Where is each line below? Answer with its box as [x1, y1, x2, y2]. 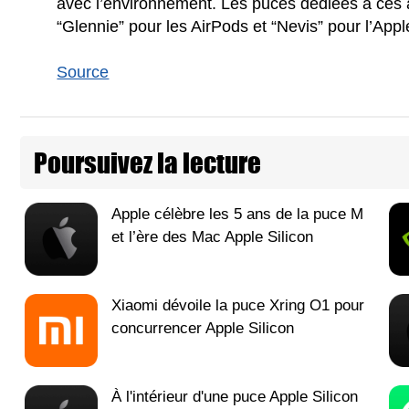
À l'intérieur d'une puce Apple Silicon [111, 387, 358, 405]
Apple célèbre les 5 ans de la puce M [111, 204, 363, 223]
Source [57, 62, 110, 81]
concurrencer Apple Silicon [111, 319, 294, 337]
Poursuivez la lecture [34, 142, 261, 183]
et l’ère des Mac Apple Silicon [111, 227, 313, 246]
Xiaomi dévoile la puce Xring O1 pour [111, 296, 364, 314]
